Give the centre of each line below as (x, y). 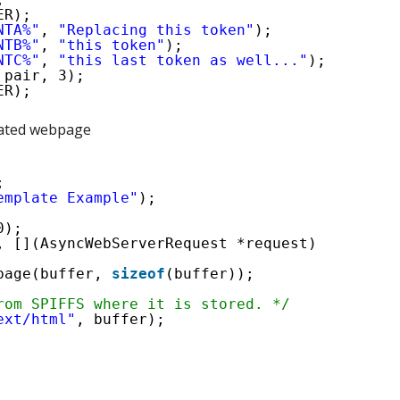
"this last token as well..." (183, 60)
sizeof (138, 274)
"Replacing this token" (156, 30)
